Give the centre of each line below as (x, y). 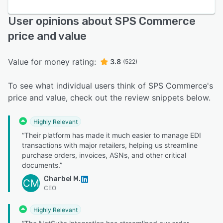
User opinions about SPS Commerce (102, 21)
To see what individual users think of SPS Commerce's (111, 86)
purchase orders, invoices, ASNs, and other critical (104, 155)
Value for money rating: (52, 62)
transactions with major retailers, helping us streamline (110, 145)
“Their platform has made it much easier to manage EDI (111, 135)
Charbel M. (62, 179)
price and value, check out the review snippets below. (109, 98)
